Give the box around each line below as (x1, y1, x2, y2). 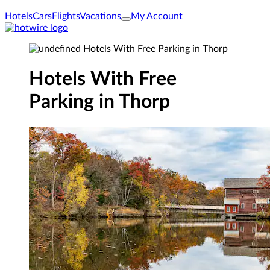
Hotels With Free (29, 69, 177, 89)
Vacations (80, 11, 121, 21)
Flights (52, 11, 80, 21)
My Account (131, 11, 183, 21)
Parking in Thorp (29, 92, 170, 112)
